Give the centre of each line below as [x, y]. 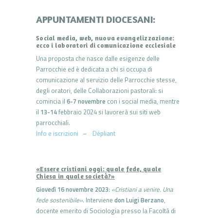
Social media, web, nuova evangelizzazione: [105, 38]
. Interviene [99, 200]
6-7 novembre [86, 101]
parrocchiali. [53, 123]
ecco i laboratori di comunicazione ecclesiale [106, 45]
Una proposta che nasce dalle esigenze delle [98, 59]
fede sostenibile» [59, 200]
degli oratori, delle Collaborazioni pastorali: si [100, 91]
